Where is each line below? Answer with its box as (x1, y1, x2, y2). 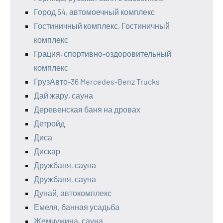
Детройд (34, 118, 65, 128)
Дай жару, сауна (34, 91, 93, 101)
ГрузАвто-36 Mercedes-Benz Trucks (34, 77, 160, 87)
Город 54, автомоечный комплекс (34, 7, 155, 17)
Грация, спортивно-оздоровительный (34, 49, 171, 59)
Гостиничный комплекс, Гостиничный (34, 21, 170, 31)
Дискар (34, 146, 60, 156)
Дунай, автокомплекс (34, 188, 111, 198)
